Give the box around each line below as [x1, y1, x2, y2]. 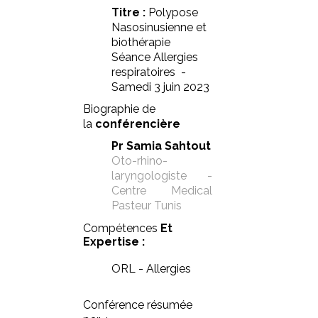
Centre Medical [111, 184, 212, 197]
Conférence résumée [83, 298, 192, 312]
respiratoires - [111, 65, 186, 79]
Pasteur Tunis [111, 199, 182, 212]
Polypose [148, 6, 198, 19]
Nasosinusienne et [111, 21, 207, 34]
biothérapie [111, 35, 170, 49]
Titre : [111, 6, 148, 19]
